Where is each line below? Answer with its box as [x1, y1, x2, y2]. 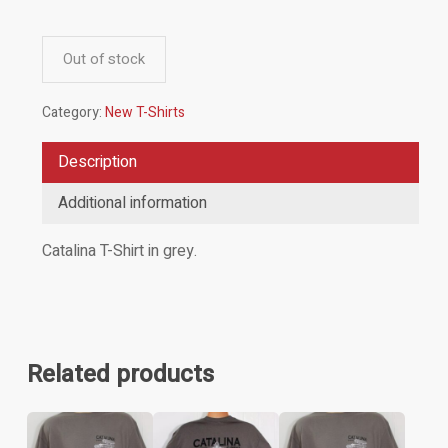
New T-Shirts [104, 102, 185, 124]
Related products [26, 357, 214, 393]
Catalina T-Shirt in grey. [41, 239, 197, 264]
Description [57, 150, 137, 175]
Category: [41, 102, 105, 124]
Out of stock [62, 49, 145, 71]
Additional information [57, 191, 207, 216]
